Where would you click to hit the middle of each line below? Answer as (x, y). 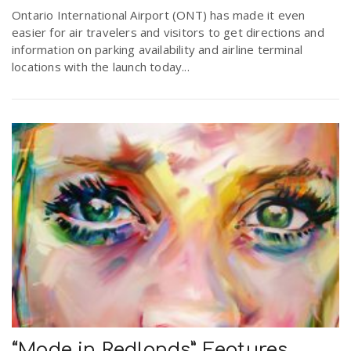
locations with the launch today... (101, 66)
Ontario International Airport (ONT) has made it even (159, 14)
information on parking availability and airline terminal (157, 49)
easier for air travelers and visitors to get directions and (168, 32)
